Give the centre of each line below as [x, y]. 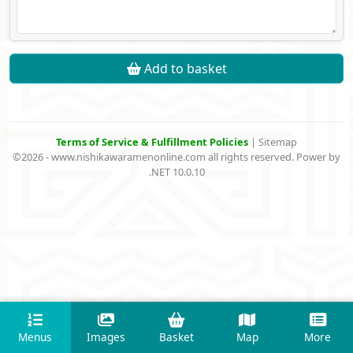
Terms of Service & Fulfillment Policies [153, 142]
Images [106, 337]
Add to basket [184, 69]
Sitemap [278, 142]
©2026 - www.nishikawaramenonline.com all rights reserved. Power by [176, 157]
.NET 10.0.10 [176, 172]
